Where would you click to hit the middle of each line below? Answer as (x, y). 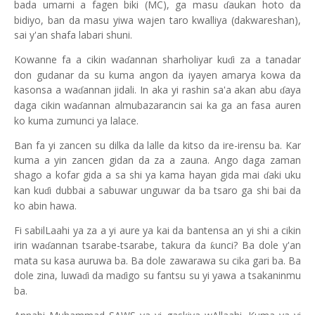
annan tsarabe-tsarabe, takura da (130, 245)
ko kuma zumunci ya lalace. (76, 121)
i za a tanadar (267, 60)
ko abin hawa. (45, 206)
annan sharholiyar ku (179, 60)
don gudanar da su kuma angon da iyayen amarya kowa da (157, 75)
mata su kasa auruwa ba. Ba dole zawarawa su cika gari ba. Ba (157, 261)
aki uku (285, 175)
